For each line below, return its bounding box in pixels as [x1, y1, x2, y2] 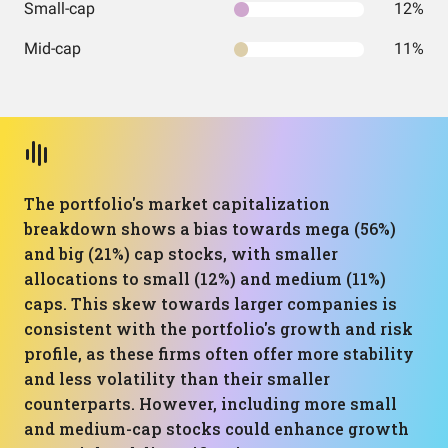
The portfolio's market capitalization [24, 193, 330, 214]
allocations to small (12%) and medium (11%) [24, 268, 386, 289]
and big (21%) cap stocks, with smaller [24, 243, 338, 264]
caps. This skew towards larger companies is [24, 293, 397, 314]
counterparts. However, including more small [24, 393, 397, 414]
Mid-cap [24, 39, 81, 58]
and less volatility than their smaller [24, 368, 330, 389]
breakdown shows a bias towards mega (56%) [24, 218, 396, 239]
